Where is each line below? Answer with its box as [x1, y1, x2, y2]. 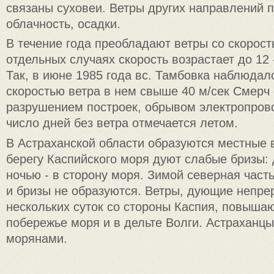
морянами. [6, 231, 67, 245]
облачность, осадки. [6, 17, 120, 31]
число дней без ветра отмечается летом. [6, 116, 238, 130]
